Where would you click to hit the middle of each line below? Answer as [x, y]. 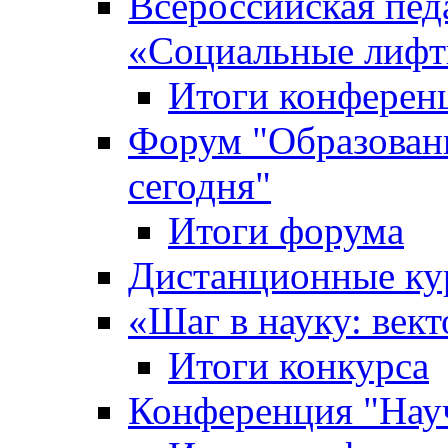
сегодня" [199, 185]
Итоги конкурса [298, 365]
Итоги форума [286, 230]
